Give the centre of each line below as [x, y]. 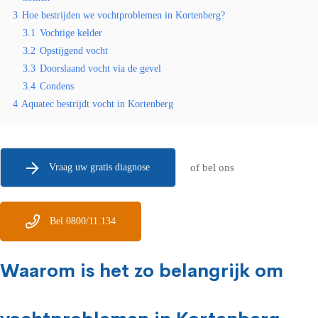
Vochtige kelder [71, 33]
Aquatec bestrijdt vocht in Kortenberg [97, 104]
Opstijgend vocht [74, 51]
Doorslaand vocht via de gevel [100, 68]
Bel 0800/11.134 [83, 221]
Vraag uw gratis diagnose [99, 167]
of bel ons [212, 168]
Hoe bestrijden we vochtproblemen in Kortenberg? [124, 15]
